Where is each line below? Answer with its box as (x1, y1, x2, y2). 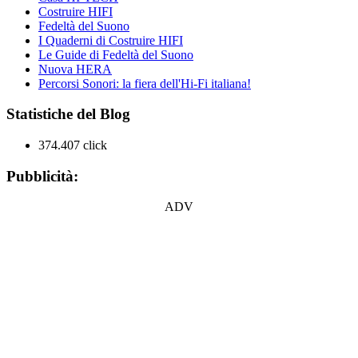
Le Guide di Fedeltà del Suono (38, 47, 193, 62)
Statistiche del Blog (6, 105, 130, 123)
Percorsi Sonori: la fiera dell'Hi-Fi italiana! (38, 76, 251, 90)
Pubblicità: (6, 167, 78, 185)
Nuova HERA (38, 62, 112, 76)
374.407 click (38, 138, 107, 152)
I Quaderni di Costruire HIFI (38, 33, 183, 47)
